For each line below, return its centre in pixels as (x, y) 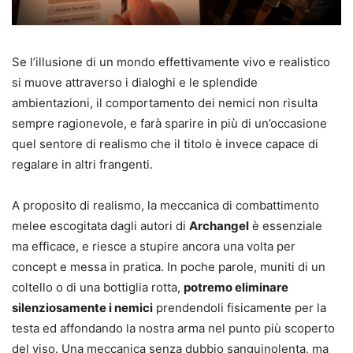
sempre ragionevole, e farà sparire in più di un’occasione (169, 123)
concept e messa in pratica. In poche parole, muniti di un (169, 266)
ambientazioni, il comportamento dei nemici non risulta (165, 102)
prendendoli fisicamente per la (240, 307)
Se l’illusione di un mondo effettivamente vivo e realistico (171, 61)
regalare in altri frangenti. (82, 164)
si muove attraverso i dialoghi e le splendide (135, 82)
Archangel (219, 225)
